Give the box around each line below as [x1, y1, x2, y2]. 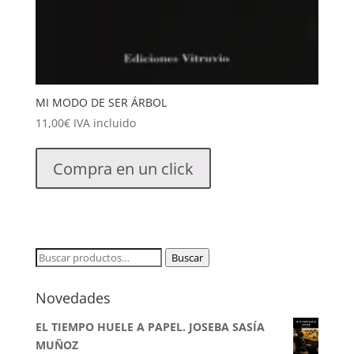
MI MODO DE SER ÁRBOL [35, 95, 167, 111]
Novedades [35, 288, 111, 308]
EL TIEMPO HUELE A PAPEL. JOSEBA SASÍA [35, 319, 265, 335]
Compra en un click [52, 157, 194, 179]
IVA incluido [73, 115, 136, 131]
